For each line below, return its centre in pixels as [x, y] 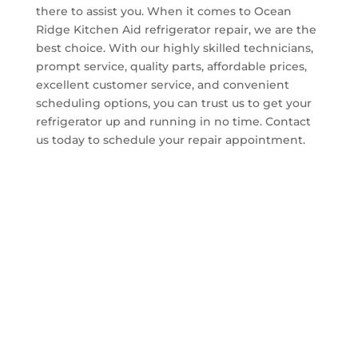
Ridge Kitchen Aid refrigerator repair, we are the [176, 29]
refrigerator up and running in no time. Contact [173, 121]
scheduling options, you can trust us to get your [173, 103]
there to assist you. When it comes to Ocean [163, 11]
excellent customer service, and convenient [162, 84]
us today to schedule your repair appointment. [170, 139]
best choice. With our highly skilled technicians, [174, 48]
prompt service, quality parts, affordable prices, [171, 66]
